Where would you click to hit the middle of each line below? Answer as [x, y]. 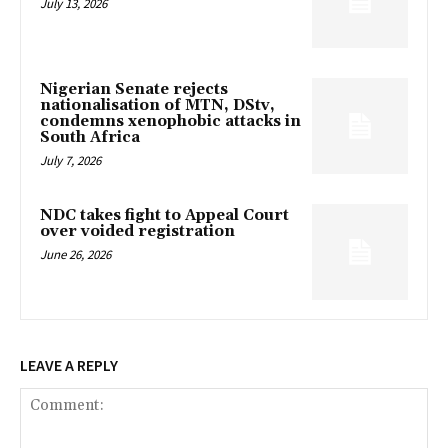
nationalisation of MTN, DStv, [157, 106]
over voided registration [137, 231]
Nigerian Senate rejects [134, 90]
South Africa [90, 138]
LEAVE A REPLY [69, 364]
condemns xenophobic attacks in [170, 122]
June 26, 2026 [75, 254]
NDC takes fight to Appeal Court [164, 215]
